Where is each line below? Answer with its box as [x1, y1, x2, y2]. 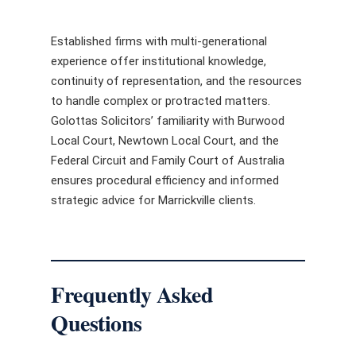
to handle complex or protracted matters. [51, 93, 270, 108]
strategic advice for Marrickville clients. [51, 192, 256, 207]
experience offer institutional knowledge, [51, 53, 266, 68]
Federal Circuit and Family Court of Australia [51, 153, 284, 168]
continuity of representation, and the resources [51, 73, 302, 88]
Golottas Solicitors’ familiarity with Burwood [51, 113, 284, 128]
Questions [51, 307, 142, 339]
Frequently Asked [51, 278, 213, 311]
